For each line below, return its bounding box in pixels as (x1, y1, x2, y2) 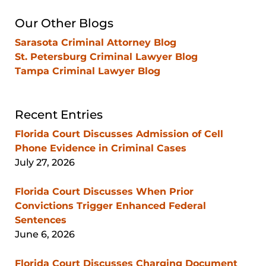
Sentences (15, 214, 66, 226)
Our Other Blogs (15, 15, 113, 30)
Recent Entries (15, 107, 103, 122)
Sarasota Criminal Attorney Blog (15, 36, 176, 48)
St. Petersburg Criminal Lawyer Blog (15, 50, 198, 62)
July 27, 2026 (15, 156, 75, 168)
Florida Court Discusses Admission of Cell (15, 128, 223, 140)
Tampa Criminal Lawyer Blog (15, 65, 160, 77)
